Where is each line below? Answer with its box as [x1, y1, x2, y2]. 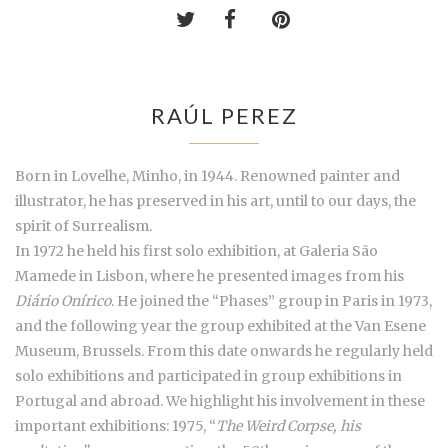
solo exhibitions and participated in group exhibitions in [15, 366, 402, 385]
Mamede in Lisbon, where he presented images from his [15, 266, 404, 285]
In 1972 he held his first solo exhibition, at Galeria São [15, 241, 378, 260]
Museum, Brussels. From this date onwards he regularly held [15, 341, 433, 360]
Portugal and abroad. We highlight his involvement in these [15, 391, 425, 410]
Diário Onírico [15, 291, 111, 310]
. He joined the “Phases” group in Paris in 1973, [111, 291, 432, 310]
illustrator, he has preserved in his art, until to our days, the [15, 191, 416, 210]
